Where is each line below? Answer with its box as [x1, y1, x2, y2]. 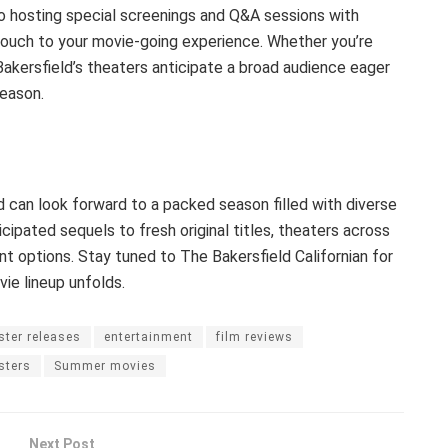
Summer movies [54, 359, 156, 374]
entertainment [104, 330, 193, 345]
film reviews [216, 330, 293, 345]
